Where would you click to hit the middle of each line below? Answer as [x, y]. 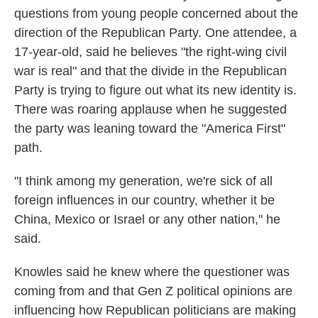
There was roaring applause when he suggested [150, 109]
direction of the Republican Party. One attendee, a [155, 33]
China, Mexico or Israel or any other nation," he [147, 219]
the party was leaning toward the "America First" [150, 128]
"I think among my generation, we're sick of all [143, 181]
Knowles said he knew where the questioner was [152, 272]
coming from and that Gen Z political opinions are [153, 291]
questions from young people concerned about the [156, 13]
